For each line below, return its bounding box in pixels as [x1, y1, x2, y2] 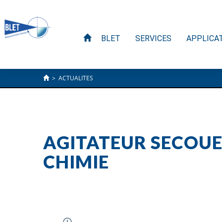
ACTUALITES [58, 74, 93, 82]
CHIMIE [43, 151, 109, 172]
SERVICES [135, 34, 171, 43]
